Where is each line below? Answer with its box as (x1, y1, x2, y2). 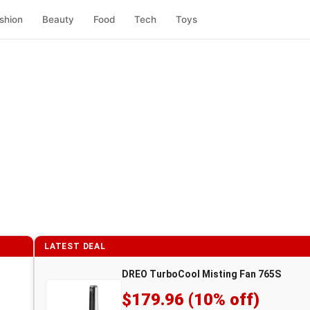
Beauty (42, 14, 74, 25)
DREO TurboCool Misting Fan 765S (122, 268, 281, 280)
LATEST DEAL (44, 241, 106, 251)
